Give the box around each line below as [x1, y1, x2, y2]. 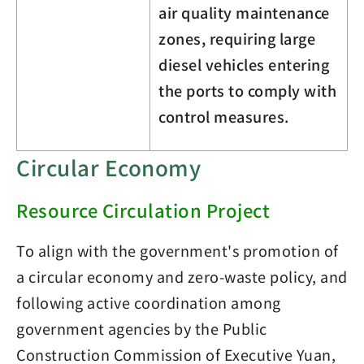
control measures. [158, 105, 289, 127]
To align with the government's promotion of [16, 239, 339, 261]
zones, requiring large [158, 27, 315, 49]
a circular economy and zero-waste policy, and [16, 265, 348, 287]
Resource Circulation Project [16, 196, 270, 223]
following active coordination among [16, 291, 281, 313]
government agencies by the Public [16, 317, 267, 339]
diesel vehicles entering [158, 53, 329, 75]
